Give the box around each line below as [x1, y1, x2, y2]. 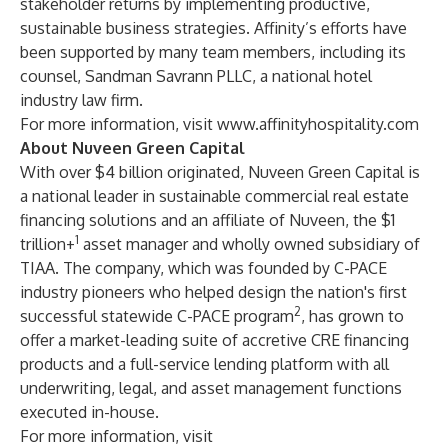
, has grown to [301, 306, 404, 326]
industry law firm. [20, 90, 143, 110]
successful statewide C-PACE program [20, 306, 294, 326]
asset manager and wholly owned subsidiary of [79, 234, 420, 254]
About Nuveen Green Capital [20, 138, 245, 158]
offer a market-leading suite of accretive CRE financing [20, 330, 409, 350]
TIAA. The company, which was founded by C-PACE [20, 258, 387, 278]
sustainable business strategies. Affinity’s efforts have [20, 18, 407, 38]
